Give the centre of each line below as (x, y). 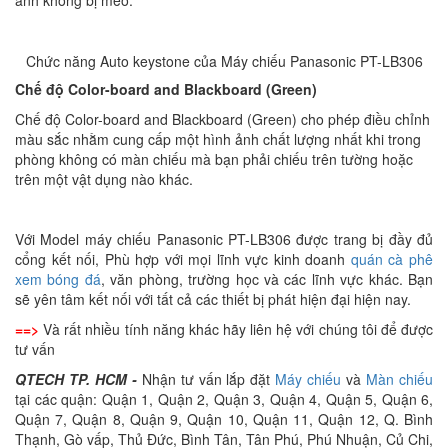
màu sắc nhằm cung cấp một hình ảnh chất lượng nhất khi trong (218, 138)
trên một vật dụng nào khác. (104, 178)
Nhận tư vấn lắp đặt (208, 378)
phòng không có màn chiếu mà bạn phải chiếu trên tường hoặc (214, 158)
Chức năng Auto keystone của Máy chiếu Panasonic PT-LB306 (224, 60)
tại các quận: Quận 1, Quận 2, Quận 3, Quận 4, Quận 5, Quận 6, (224, 398)
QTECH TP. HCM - (78, 378)
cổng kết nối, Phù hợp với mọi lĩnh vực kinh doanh (183, 258)
